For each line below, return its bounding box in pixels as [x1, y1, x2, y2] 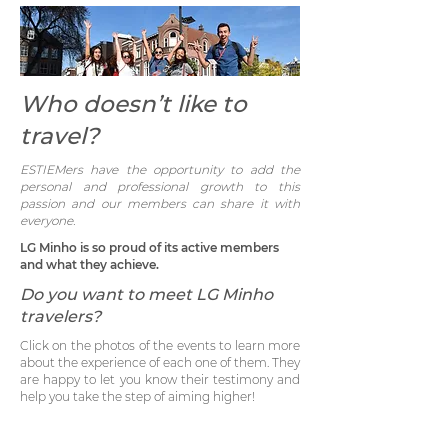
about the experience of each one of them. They [20, 355, 300, 370]
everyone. [20, 213, 75, 228]
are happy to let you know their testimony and [20, 372, 300, 387]
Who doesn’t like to [20, 90, 247, 118]
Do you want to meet [20, 285, 196, 304]
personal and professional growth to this [20, 179, 300, 194]
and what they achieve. [20, 257, 159, 272]
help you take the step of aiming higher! [20, 389, 255, 404]
